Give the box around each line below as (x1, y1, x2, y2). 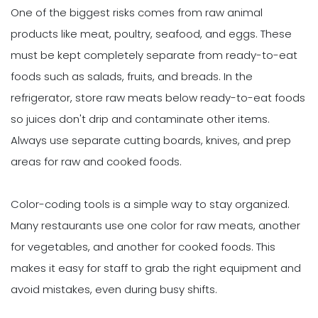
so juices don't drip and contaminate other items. (11, 111, 270, 127)
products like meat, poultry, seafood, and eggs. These (11, 26, 292, 42)
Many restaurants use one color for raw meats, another (11, 218, 300, 234)
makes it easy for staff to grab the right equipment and (11, 261, 301, 276)
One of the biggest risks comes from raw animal (11, 5, 263, 21)
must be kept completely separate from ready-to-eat (11, 48, 297, 63)
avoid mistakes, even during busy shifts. (11, 282, 217, 297)
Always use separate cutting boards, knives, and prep (11, 133, 291, 148)
